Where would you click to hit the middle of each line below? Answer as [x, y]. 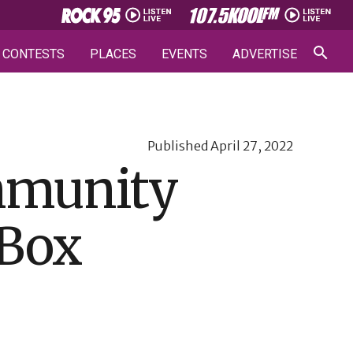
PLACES [113, 54]
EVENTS [184, 54]
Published [179, 146]
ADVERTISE [265, 54]
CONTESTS [33, 54]
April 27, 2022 [252, 146]
